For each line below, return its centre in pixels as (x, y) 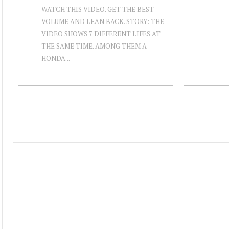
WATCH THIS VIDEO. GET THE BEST (98, 9)
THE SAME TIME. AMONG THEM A (94, 46)
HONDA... (56, 58)
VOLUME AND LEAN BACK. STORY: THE (103, 21)
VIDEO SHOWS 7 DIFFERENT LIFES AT (101, 33)
